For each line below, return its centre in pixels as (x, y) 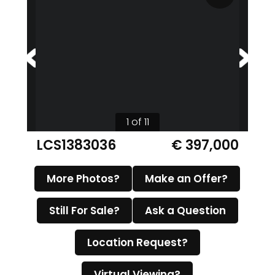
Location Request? (137, 242)
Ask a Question (185, 211)
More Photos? (83, 179)
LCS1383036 (76, 145)
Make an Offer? (186, 179)
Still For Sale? (84, 211)
